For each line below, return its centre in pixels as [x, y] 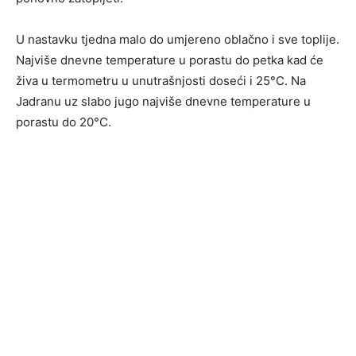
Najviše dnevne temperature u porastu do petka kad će [170, 60]
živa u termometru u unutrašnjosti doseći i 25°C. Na [161, 81]
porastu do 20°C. [64, 122]
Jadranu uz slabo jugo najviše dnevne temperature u [163, 102]
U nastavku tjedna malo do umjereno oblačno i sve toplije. [178, 40]
